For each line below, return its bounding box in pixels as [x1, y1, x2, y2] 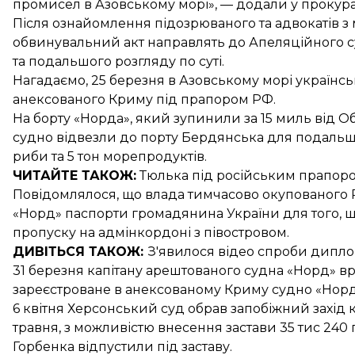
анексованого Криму [13, 92, 153, 107]
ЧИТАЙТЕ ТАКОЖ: [13, 168, 136, 183]
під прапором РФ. [153, 92, 276, 107]
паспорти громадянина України [65, 206, 280, 221]
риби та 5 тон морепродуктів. [13, 149, 207, 164]
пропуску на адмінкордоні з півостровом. [13, 225, 289, 240]
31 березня [13, 263, 87, 278]
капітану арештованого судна [87, 263, 284, 278]
